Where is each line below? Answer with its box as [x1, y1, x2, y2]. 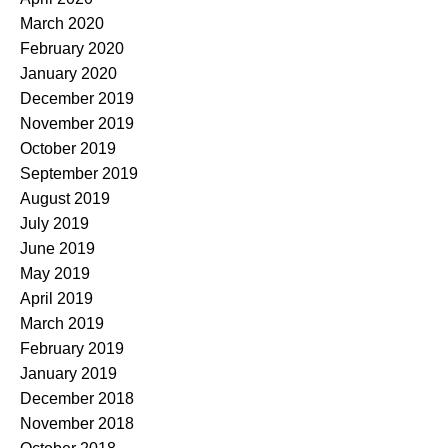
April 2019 [20, 290, 93, 308]
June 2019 [20, 240, 95, 258]
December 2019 [20, 90, 134, 108]
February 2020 [20, 40, 124, 58]
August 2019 [20, 190, 110, 208]
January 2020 [20, 65, 117, 83]
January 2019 [20, 365, 117, 383]
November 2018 [20, 415, 134, 433]
